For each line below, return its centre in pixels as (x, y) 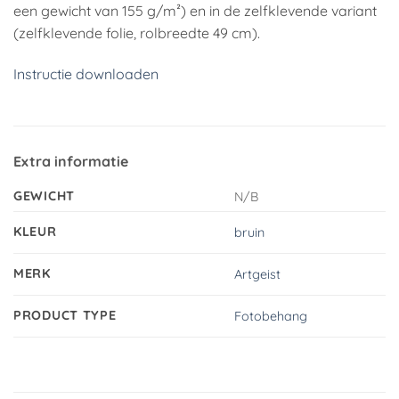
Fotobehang (271, 317)
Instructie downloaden (86, 74)
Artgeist (258, 275)
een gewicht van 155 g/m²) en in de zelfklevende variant (195, 11)
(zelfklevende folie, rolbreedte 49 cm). (137, 33)
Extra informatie (71, 161)
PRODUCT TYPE (65, 315)
